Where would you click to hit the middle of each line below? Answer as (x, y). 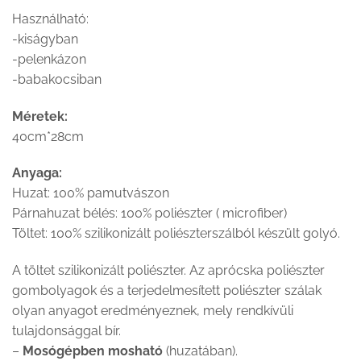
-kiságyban (45, 39)
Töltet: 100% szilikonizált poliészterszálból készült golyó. (176, 234)
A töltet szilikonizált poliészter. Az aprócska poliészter (168, 271)
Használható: (50, 19)
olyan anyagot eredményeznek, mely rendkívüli (153, 311)
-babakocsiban (57, 79)
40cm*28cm (48, 136)
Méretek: (40, 116)
